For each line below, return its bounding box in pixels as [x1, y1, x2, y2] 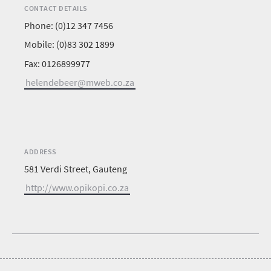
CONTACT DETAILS [24, 4, 88, 13]
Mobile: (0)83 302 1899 [24, 38, 114, 51]
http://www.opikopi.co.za [25, 181, 129, 194]
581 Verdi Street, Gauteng [24, 162, 127, 175]
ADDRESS [24, 146, 57, 156]
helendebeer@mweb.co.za [25, 76, 134, 88]
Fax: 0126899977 [24, 57, 90, 70]
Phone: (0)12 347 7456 [24, 19, 113, 32]
